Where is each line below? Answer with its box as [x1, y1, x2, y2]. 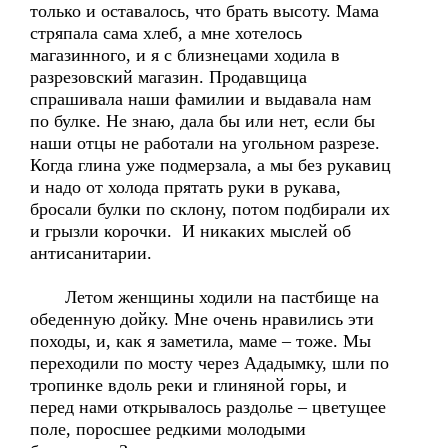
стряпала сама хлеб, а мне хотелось [30, 23, 302, 43]
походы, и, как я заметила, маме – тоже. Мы [30, 331, 371, 351]
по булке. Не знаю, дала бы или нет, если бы [30, 111, 375, 131]
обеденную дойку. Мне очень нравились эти [30, 309, 374, 329]
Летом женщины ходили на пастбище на [30, 287, 379, 307]
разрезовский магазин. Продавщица [30, 67, 307, 87]
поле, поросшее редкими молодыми [30, 419, 306, 439]
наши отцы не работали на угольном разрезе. [30, 133, 380, 153]
